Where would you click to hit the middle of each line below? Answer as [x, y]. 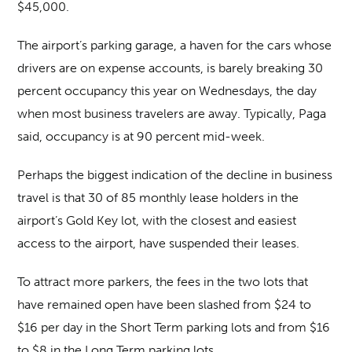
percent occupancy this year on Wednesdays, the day [167, 91]
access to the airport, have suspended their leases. [159, 243]
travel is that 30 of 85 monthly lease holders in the [158, 198]
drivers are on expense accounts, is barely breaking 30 [170, 68]
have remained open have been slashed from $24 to [165, 304]
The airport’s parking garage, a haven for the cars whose [175, 45]
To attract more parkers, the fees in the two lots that [163, 282]
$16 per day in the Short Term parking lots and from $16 [174, 327]
